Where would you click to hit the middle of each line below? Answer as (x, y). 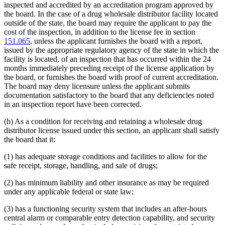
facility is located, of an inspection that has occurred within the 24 (107, 59)
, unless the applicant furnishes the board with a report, (116, 41)
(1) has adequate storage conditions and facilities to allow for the (105, 157)
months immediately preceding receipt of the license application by (109, 68)
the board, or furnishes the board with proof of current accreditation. (111, 77)
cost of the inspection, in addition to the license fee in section (100, 32)
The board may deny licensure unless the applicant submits (97, 86)
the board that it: (30, 140)
